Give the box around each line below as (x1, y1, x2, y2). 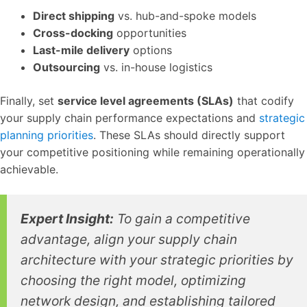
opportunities (113, 25, 186, 40)
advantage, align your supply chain (21, 230, 237, 247)
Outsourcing (33, 60, 100, 74)
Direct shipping (33, 8, 114, 23)
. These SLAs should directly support (93, 127, 285, 142)
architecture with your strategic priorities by (21, 251, 293, 268)
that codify (234, 93, 294, 108)
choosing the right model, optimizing (21, 271, 246, 288)
